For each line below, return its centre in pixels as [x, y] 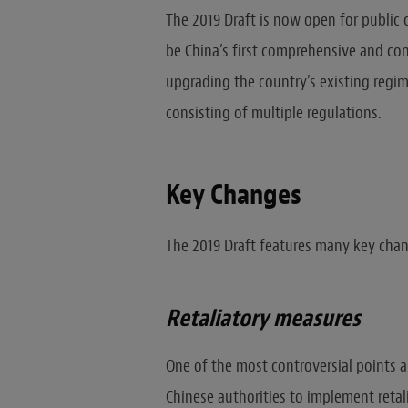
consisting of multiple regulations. [273, 112]
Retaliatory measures [263, 319]
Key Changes [233, 195]
